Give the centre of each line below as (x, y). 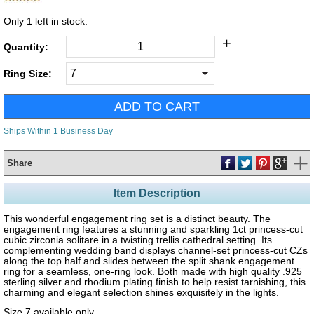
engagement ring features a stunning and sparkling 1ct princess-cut (153, 229)
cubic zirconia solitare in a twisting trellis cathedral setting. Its (138, 240)
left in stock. (60, 21)
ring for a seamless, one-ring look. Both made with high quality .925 (153, 271)
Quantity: (26, 47)
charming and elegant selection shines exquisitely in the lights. (141, 292)
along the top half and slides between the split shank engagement (149, 261)
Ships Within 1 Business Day (58, 131)
